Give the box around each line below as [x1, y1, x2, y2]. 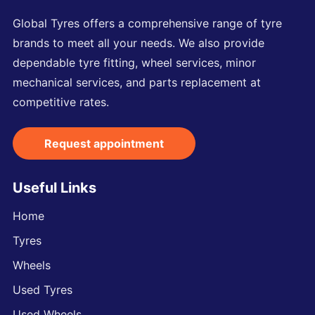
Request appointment [44, 136, 164, 150]
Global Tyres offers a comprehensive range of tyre [13, 15, 282, 30]
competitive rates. [13, 94, 109, 109]
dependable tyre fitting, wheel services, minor [13, 55, 256, 70]
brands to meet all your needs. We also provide [13, 35, 264, 50]
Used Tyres [13, 282, 72, 297]
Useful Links [13, 179, 96, 196]
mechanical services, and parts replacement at [13, 75, 261, 89]
